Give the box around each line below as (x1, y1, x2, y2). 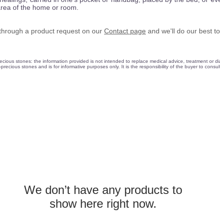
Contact (104, 27, 128, 35)
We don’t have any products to (24, 183, 182, 196)
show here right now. (50, 197, 157, 210)
